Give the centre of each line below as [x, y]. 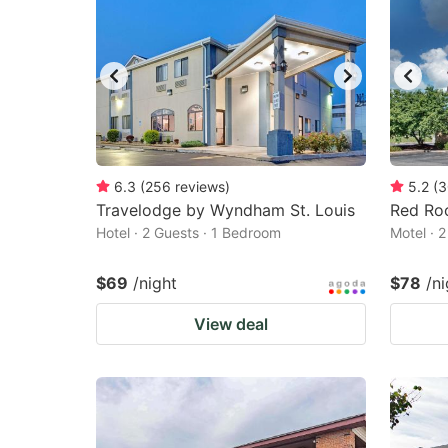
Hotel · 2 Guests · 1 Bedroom [188, 232]
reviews [200, 186]
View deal [231, 324]
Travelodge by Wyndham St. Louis [225, 210]
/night [155, 283]
